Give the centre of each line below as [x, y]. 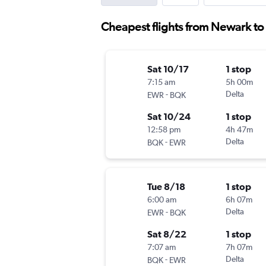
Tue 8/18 [166, 187]
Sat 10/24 [169, 117]
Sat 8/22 [167, 234]
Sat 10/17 [168, 69]
